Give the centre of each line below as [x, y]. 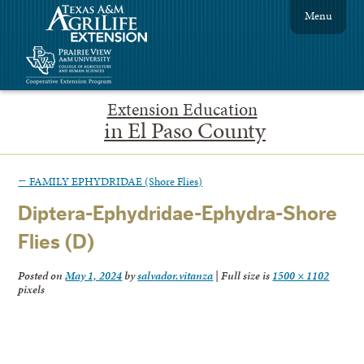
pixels [32, 290]
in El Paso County [185, 130]
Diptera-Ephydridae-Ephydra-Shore [178, 214]
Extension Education [182, 109]
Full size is [246, 276]
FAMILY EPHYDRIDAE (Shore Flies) [115, 181]
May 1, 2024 [94, 276]
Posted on [42, 276]
